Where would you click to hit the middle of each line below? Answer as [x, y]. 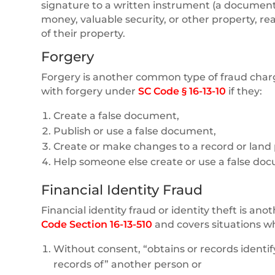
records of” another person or [128, 264]
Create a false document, [117, 115]
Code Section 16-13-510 [97, 224]
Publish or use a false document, [135, 131]
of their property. [83, 33]
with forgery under [90, 91]
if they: [244, 91]
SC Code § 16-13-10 [182, 91]
